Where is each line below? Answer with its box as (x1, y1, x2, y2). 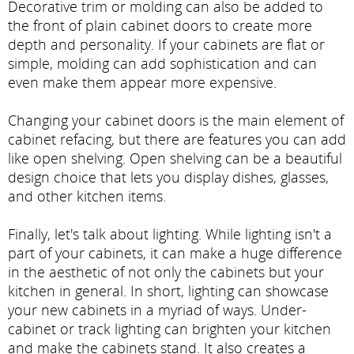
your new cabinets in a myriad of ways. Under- (8, 299, 307, 319)
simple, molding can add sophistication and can (8, 53, 317, 73)
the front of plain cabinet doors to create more (8, 15, 312, 35)
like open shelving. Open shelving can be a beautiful (8, 148, 342, 168)
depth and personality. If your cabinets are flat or (8, 34, 325, 54)
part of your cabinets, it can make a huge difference (8, 243, 342, 262)
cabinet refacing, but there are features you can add (8, 129, 346, 149)
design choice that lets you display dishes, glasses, (8, 167, 329, 186)
